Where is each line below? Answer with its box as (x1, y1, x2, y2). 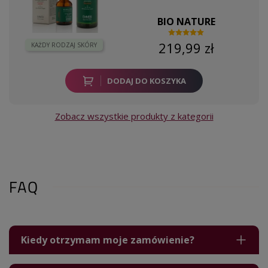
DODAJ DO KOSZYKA (106, 75, 186, 86)
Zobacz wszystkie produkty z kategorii (54, 109, 214, 122)
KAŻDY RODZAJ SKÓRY (31, 40, 98, 49)
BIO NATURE (157, 15, 215, 29)
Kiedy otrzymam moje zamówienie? (21, 233, 194, 246)
